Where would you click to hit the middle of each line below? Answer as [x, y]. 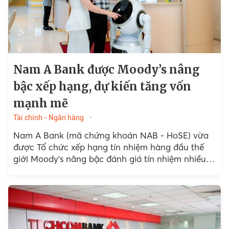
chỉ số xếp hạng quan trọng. [69, 171]
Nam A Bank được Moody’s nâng [106, 70]
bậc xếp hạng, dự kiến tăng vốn [102, 87]
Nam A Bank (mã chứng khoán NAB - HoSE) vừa [111, 135]
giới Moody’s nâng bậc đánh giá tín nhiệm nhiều [109, 159]
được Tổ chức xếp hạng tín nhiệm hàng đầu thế [108, 147]
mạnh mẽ [40, 104]
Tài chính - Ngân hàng [48, 118]
